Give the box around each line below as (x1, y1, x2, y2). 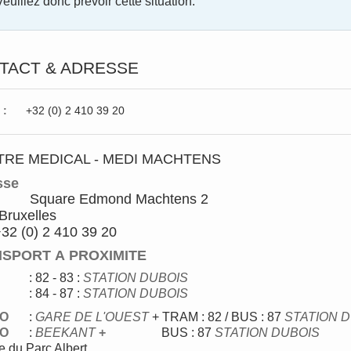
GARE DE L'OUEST (35, 310, 153, 324)
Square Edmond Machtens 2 (26, 191, 209, 207)
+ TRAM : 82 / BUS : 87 (152, 310, 285, 324)
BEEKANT (35, 326, 100, 339)
